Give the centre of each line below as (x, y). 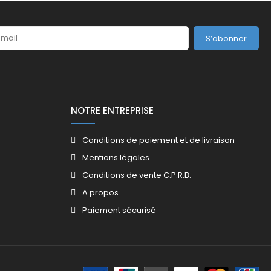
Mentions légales (116, 158)
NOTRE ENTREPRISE (112, 111)
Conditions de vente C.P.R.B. (136, 175)
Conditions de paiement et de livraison (158, 140)
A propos (100, 193)
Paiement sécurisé (119, 211)
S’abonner (226, 38)
